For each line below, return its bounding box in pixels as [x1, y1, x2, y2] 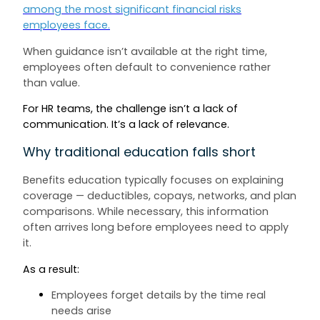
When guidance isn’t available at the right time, [23, 44, 267, 59]
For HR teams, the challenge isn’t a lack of [23, 101, 238, 116]
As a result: [23, 261, 79, 276]
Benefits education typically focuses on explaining [23, 173, 284, 188]
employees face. [23, 18, 110, 33]
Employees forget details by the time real [51, 288, 266, 303]
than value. [23, 75, 80, 90]
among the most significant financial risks [23, 2, 241, 17]
